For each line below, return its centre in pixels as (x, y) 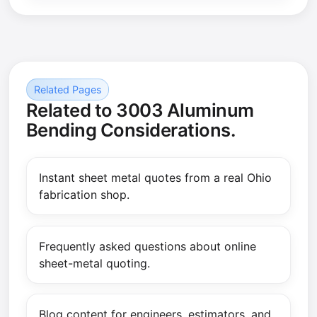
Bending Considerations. (131, 130)
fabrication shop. (84, 195)
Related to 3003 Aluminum (140, 110)
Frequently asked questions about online (147, 246)
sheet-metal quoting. (94, 263)
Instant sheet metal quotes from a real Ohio (155, 178)
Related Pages (68, 90)
